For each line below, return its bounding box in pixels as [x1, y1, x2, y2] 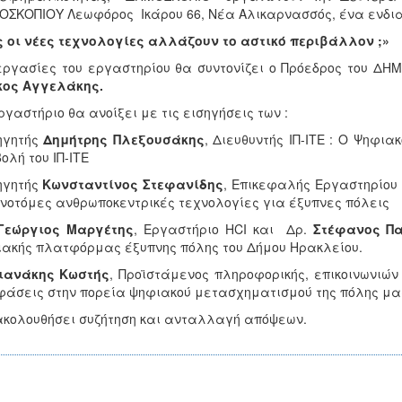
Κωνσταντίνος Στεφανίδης [42, 175, 224, 193]
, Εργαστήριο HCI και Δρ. [134, 220, 313, 238]
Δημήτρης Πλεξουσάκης [43, 130, 205, 148]
